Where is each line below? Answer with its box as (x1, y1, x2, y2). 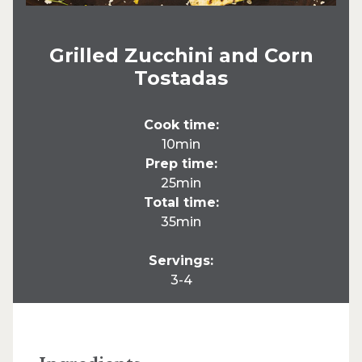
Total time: (143, 195, 219, 210)
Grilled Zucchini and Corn (48, 44, 314, 67)
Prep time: (145, 156, 217, 171)
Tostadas (134, 66, 228, 90)
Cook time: (143, 117, 219, 133)
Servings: (149, 253, 213, 268)
